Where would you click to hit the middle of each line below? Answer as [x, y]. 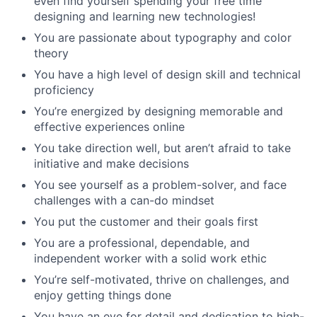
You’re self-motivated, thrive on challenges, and [162, 280]
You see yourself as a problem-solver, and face [160, 185]
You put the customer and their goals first [146, 222]
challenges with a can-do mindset [124, 201]
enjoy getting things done [103, 295]
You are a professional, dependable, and [142, 243]
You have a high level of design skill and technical [167, 75]
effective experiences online [109, 127]
